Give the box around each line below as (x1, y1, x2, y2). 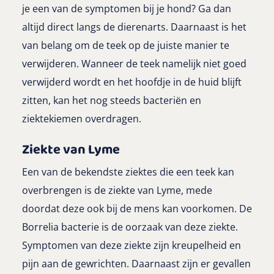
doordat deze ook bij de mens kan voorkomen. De (22, 202, 252, 216)
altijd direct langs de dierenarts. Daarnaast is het (22, 20, 246, 34)
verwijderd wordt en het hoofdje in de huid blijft (22, 75, 242, 89)
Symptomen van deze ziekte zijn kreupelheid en (22, 239, 241, 253)
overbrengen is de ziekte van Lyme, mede (22, 183, 212, 198)
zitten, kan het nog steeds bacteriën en (22, 94, 201, 108)
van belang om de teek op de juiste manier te (22, 39, 229, 53)
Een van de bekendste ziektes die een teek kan (22, 165, 234, 179)
